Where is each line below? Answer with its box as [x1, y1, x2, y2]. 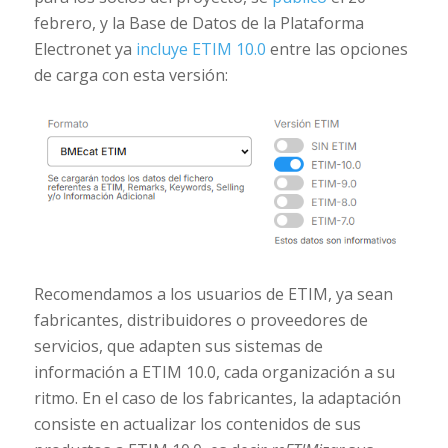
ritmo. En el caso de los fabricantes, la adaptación [33, 386, 401, 409]
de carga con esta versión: [33, 63, 228, 86]
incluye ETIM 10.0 [135, 37, 266, 60]
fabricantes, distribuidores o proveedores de [33, 308, 368, 331]
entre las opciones [265, 37, 408, 60]
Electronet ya [33, 37, 136, 60]
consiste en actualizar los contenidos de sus [33, 412, 361, 435]
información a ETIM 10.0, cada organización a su [33, 360, 395, 383]
